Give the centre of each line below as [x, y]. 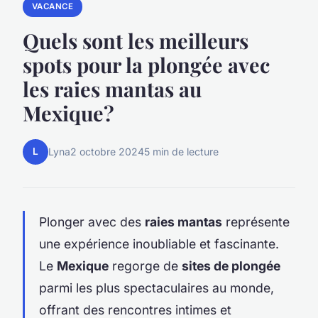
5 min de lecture [181, 152]
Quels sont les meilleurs [136, 40]
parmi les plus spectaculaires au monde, [157, 287]
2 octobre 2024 [107, 152]
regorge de [145, 265]
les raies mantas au [112, 88]
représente [256, 221]
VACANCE [53, 7]
